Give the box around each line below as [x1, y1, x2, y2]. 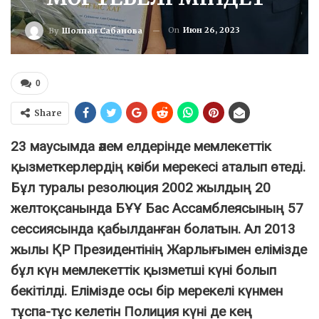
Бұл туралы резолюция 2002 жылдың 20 [11, 179, 271, 196]
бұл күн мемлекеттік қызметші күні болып [11, 262, 276, 278]
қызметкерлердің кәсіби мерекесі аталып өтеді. [11, 159, 305, 175]
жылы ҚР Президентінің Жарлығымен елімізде [11, 241, 307, 258]
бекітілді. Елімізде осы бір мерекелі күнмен [11, 283, 283, 299]
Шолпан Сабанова [62, 26, 142, 36]
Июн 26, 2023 [183, 25, 240, 36]
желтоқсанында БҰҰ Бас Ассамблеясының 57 [11, 200, 303, 216]
